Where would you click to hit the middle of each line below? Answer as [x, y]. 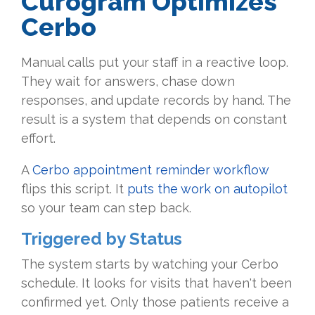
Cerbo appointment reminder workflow [150, 170]
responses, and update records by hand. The [156, 101]
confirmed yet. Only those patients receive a [155, 302]
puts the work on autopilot [207, 189]
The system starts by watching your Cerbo [150, 264]
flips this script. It [74, 189]
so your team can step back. [106, 208]
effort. [38, 139]
